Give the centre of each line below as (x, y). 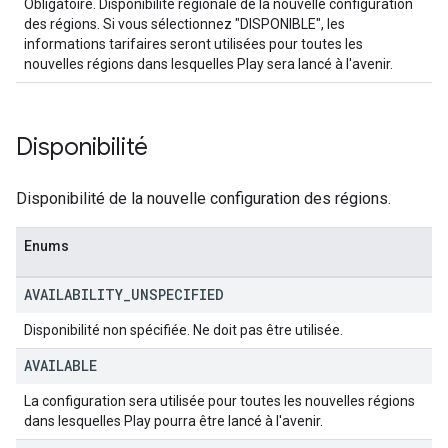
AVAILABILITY (73, 294)
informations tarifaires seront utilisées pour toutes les (193, 44)
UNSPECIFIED (177, 294)
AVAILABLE (60, 365)
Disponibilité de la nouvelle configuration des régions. (203, 198)
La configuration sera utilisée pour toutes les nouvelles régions (219, 401)
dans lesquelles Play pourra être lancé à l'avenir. (173, 421)
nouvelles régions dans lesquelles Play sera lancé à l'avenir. (208, 64)
